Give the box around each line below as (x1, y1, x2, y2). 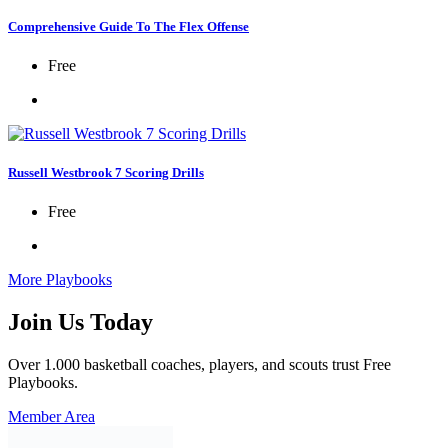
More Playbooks (8, 271, 112, 289)
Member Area (8, 408, 95, 426)
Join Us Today (8, 309, 153, 336)
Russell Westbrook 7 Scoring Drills (8, 165, 204, 181)
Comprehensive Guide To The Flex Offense (8, 18, 249, 34)
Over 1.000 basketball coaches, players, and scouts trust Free (8, 356, 391, 374)
